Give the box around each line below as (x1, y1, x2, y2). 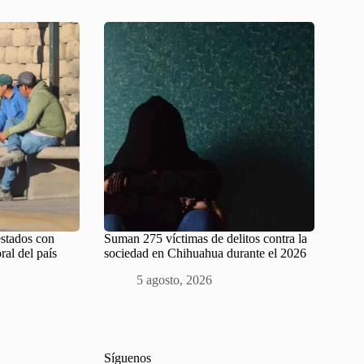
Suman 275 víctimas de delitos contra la (104, 231, 308, 245)
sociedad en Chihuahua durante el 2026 (104, 245, 307, 260)
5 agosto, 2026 (136, 272, 213, 287)
